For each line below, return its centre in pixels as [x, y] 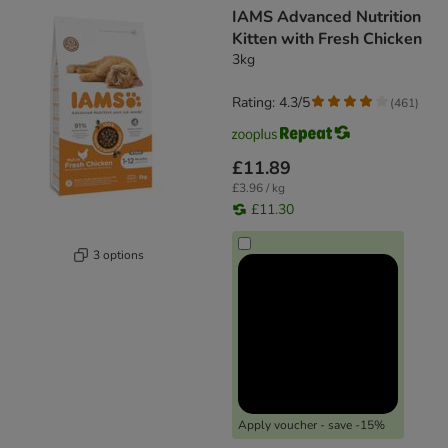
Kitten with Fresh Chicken [327, 39]
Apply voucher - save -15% [311, 425]
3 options [118, 254]
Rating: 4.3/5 [271, 103]
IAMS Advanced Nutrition [326, 17]
